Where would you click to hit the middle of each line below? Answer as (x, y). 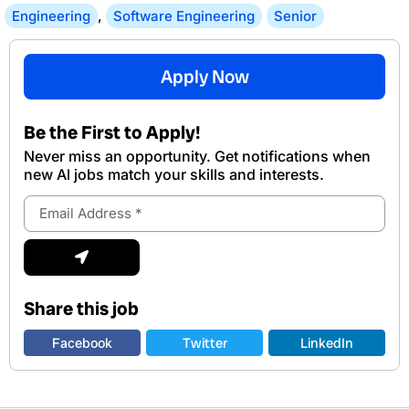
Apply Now (204, 76)
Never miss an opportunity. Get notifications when (197, 156)
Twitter (204, 343)
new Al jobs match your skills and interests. (174, 174)
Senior (295, 16)
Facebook (82, 343)
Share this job (81, 308)
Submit (102, 244)
